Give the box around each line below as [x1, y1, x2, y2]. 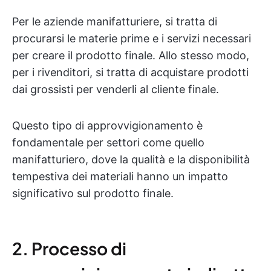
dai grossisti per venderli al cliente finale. [12, 83, 219, 96]
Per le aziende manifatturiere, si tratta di [12, 15, 217, 28]
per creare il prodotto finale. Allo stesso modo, [12, 49, 249, 62]
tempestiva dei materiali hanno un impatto [12, 170, 228, 183]
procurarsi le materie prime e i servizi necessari [12, 32, 251, 45]
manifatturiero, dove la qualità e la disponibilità [12, 153, 250, 166]
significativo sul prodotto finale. [12, 187, 174, 200]
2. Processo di [12, 238, 126, 259]
